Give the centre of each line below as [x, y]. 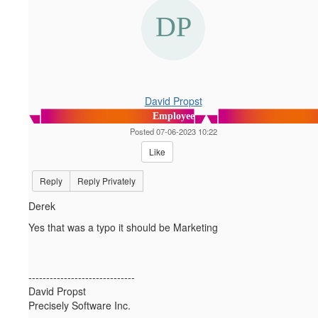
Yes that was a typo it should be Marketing [123, 227]
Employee [173, 116]
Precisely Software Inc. [79, 306]
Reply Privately [106, 181]
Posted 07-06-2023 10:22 [173, 132]
